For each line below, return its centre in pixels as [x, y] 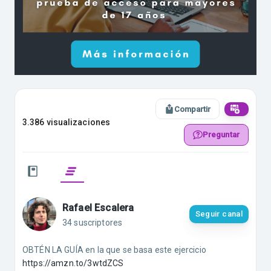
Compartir [192, 109]
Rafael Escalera [98, 208]
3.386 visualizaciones [67, 122]
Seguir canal [219, 214]
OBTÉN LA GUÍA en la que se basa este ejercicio [114, 250]
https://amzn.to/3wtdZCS [73, 263]
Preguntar [221, 135]
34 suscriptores [93, 223]
